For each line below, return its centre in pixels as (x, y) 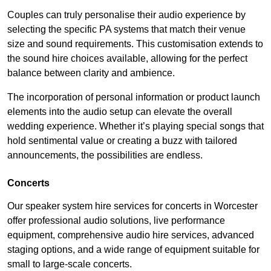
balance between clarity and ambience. (91, 73)
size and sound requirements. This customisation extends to (135, 44)
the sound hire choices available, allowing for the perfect (127, 59)
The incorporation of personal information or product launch (134, 97)
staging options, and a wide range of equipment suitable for (133, 250)
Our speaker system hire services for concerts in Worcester (132, 206)
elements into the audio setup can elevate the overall (120, 112)
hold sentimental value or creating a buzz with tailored (122, 141)
